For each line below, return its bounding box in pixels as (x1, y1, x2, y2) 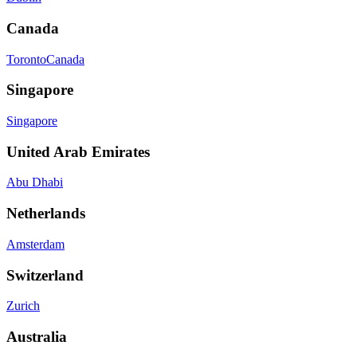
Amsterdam (6, 237, 65, 251)
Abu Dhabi (6, 175, 63, 190)
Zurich (6, 299, 40, 313)
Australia (6, 328, 67, 346)
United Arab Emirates (6, 143, 150, 160)
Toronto (6, 52, 46, 66)
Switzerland (6, 266, 84, 284)
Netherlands (6, 205, 85, 222)
